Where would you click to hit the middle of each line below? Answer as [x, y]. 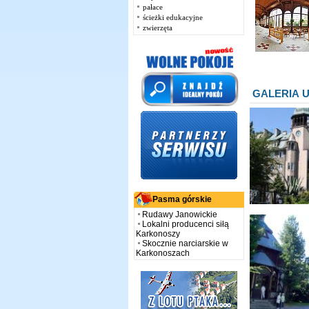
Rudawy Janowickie [179, 214]
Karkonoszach [162, 253]
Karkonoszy [158, 233]
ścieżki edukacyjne [173, 17]
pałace [153, 7]
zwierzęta [158, 28]
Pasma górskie [182, 199]
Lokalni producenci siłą [185, 224]
